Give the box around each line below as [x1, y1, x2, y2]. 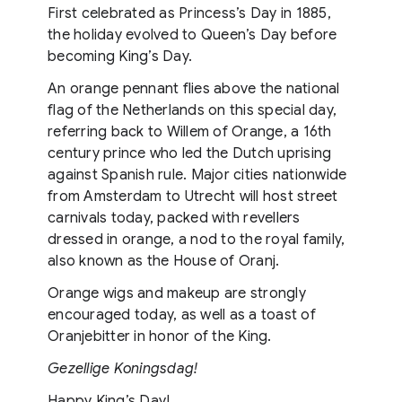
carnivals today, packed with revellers [48, 209, 301, 227]
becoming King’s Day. [48, 48, 192, 66]
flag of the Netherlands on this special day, [48, 101, 336, 119]
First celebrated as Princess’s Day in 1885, [48, 4, 331, 22]
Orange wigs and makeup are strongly [48, 284, 306, 302]
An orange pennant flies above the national [48, 80, 340, 98]
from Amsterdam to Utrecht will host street [48, 188, 338, 205]
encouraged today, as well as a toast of [48, 306, 316, 324]
